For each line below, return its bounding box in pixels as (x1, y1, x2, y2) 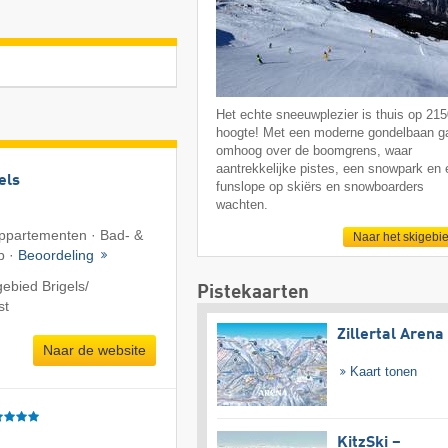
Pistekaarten (196, 283, 309, 303)
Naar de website (42, 341, 146, 358)
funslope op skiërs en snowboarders (216, 179, 425, 195)
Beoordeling (18, 246, 98, 263)
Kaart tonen (346, 364, 418, 380)
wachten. (216, 197, 269, 213)
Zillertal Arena (336, 327, 444, 344)
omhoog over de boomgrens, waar (216, 143, 413, 159)
